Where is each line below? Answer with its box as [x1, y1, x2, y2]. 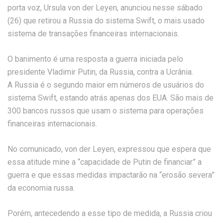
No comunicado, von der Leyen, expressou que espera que [7, 144, 211, 154]
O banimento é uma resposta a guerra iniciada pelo [7, 54, 183, 64]
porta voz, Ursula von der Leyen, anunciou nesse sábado [7, 3, 203, 12]
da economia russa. [7, 183, 75, 193]
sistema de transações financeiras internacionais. [7, 29, 179, 38]
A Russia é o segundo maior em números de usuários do [7, 80, 204, 90]
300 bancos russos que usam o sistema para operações [7, 106, 204, 115]
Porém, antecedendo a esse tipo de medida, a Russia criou [7, 209, 212, 218]
